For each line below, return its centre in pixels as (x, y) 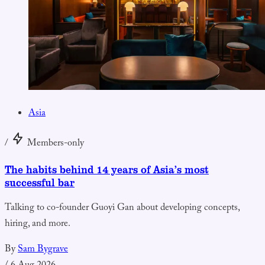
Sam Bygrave (43, 250)
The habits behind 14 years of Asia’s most (107, 169)
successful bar (40, 182)
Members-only (56, 144)
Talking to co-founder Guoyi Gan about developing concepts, (122, 208)
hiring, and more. (38, 224)
